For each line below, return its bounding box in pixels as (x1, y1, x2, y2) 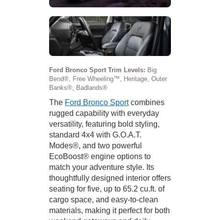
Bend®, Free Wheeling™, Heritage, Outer (49, 75, 167, 82)
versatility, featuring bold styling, (49, 119, 160, 128)
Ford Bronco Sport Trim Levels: (49, 66, 147, 74)
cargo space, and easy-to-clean (49, 195, 158, 204)
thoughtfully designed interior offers (49, 173, 171, 182)
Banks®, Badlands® (49, 83, 108, 91)
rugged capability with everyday (49, 109, 159, 117)
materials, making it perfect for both (49, 206, 170, 215)
